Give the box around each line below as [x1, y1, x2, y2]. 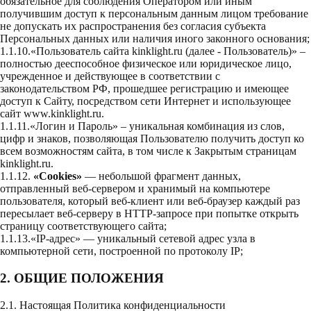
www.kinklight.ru [24, 108, 101, 120]
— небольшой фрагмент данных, [82, 170, 241, 183]
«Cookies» [31, 170, 82, 183]
